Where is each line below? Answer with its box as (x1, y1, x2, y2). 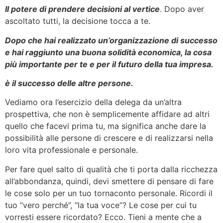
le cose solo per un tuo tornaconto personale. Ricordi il (5, 188, 213, 198)
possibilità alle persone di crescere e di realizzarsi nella (5, 133, 213, 143)
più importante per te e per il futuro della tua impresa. (5, 59, 214, 69)
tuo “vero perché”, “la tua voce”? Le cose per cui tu (5, 200, 197, 210)
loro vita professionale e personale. (5, 145, 138, 155)
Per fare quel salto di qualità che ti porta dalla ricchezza (5, 164, 218, 174)
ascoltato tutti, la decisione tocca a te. (5, 16, 150, 26)
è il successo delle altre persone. (5, 78, 133, 89)
